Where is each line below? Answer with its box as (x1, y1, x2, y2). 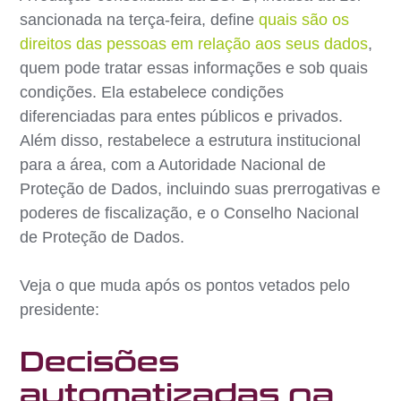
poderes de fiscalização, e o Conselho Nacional (20, 203, 360, 222)
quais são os (259, 10, 350, 29)
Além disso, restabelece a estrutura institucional (20, 131, 362, 149)
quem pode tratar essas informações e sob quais (20, 58, 369, 77)
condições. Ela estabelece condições (20, 82, 285, 101)
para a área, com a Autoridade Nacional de (20, 155, 327, 174)
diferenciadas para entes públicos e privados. (20, 107, 344, 125)
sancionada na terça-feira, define (20, 10, 260, 29)
